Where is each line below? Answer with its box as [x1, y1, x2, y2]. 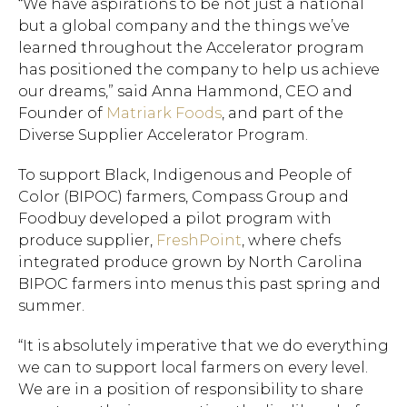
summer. [18, 297, 84, 314]
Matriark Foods [106, 104, 222, 122]
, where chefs [242, 232, 341, 249]
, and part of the [222, 104, 343, 122]
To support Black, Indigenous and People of [18, 166, 352, 184]
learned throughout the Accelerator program [18, 39, 364, 56]
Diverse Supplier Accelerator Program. [18, 126, 308, 144]
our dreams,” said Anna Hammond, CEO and [18, 83, 352, 100]
